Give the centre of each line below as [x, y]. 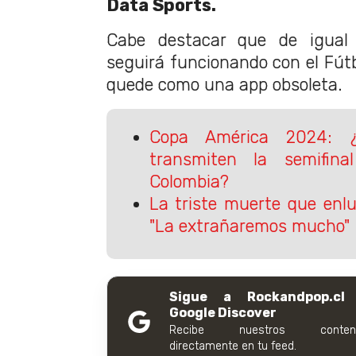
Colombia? [189, 181]
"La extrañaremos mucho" [249, 226]
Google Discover [223, 313]
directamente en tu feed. [233, 346]
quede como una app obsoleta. [224, 85]
